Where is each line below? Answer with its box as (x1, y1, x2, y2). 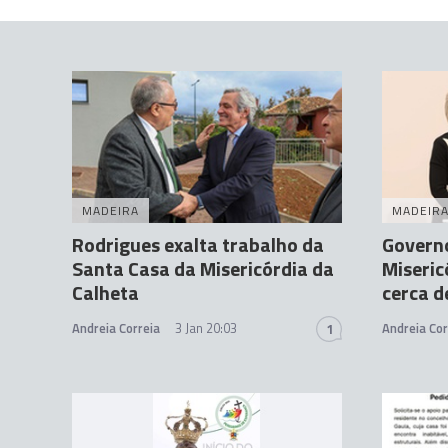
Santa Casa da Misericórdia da (72, 253, 334, 285)
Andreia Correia (72, 318, 160, 339)
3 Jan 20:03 (175, 318, 237, 339)
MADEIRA (82, 201, 139, 221)
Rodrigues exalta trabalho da (72, 229, 324, 261)
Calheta (72, 277, 139, 309)
